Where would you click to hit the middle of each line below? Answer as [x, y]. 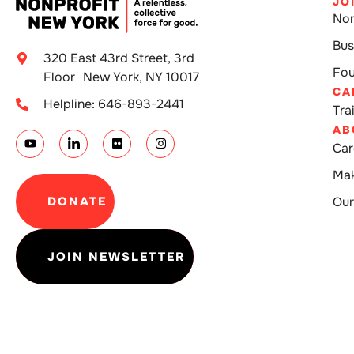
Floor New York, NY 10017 [121, 77]
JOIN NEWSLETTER [117, 256]
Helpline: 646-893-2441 [114, 104]
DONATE [77, 201]
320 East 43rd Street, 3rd [119, 58]
